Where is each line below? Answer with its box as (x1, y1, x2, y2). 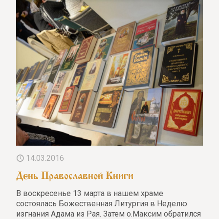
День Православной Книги (16, 172, 133, 177)
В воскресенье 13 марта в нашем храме (16, 189, 163, 198)
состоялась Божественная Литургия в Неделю (16, 199, 187, 209)
